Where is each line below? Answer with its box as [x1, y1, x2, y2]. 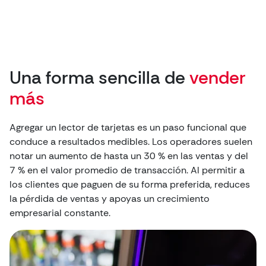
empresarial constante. [9, 207, 110, 219]
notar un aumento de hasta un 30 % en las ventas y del [9, 150, 248, 162]
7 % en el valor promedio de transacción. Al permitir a [9, 164, 245, 176]
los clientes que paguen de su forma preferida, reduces [9, 178, 250, 191]
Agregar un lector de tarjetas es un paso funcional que [9, 121, 246, 134]
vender [189, 66, 246, 89]
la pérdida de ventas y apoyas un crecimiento [9, 192, 210, 205]
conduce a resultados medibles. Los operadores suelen [9, 135, 252, 148]
